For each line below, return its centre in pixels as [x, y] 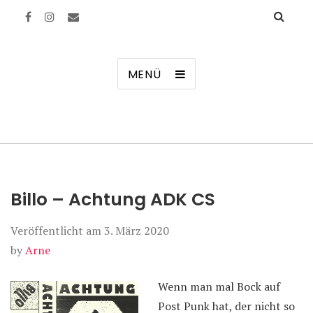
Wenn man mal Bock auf [219, 286]
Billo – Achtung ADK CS [113, 199]
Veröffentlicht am [57, 231]
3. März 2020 [137, 231]
